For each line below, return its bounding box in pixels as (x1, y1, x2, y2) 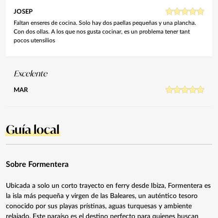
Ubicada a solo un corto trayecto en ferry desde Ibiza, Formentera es (6, 182, 211, 189)
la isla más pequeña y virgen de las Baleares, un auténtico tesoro (6, 192, 198, 200)
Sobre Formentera (6, 160, 69, 168)
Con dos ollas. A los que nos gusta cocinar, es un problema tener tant (14, 28, 190, 35)
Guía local (6, 121, 59, 137)
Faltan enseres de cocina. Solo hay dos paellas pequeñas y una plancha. (14, 19, 196, 26)
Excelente (14, 68, 47, 78)
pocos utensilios (14, 37, 55, 43)
